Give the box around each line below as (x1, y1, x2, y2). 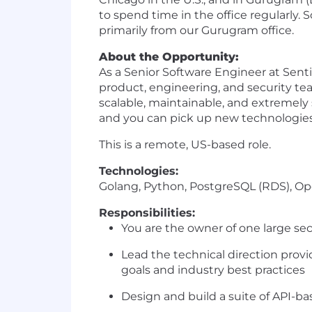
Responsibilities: (99, 206, 195, 220)
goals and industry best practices (121, 263, 305, 277)
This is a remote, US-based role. (99, 138, 271, 152)
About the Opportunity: (99, 50, 239, 64)
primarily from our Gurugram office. (99, 24, 294, 38)
